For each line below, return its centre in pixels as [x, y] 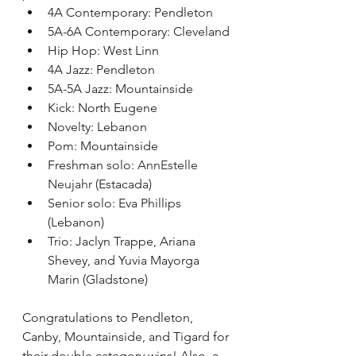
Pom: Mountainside [103, 146]
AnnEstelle [169, 165]
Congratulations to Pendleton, [109, 318]
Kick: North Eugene [103, 108]
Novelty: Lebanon [97, 127]
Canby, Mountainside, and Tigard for [127, 337]
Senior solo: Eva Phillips [116, 203]
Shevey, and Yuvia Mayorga [125, 261]
